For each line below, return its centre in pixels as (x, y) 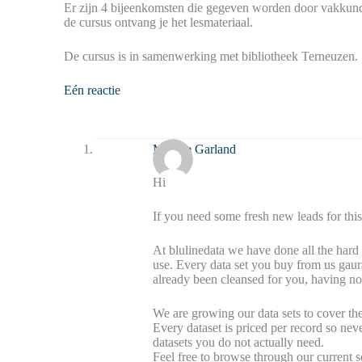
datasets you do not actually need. (239, 342)
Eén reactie (93, 90)
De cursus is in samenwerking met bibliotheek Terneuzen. (211, 56)
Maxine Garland (195, 149)
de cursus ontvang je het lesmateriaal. (159, 22)
